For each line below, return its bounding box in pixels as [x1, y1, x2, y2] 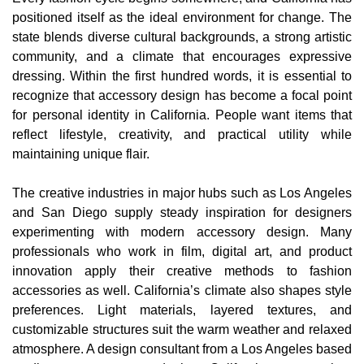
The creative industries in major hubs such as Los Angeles [12, 185, 352, 200]
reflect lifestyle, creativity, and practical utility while [12, 127, 352, 141]
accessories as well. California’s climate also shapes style [12, 283, 352, 297]
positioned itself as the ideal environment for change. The [12, 10, 352, 24]
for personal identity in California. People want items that [12, 107, 352, 122]
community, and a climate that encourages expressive [12, 49, 352, 63]
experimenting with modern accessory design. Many [12, 224, 352, 239]
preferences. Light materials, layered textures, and [12, 302, 352, 317]
